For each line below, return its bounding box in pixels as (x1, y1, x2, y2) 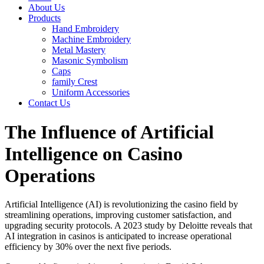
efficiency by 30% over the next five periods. (5, 242, 171, 252)
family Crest (52, 77, 97, 87)
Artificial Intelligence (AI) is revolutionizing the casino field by (5, 199, 238, 210)
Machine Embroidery (52, 34, 131, 45)
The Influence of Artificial (5, 121, 214, 143)
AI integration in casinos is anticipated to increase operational (5, 231, 232, 242)
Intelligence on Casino (5, 143, 183, 164)
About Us (28, 2, 65, 13)
